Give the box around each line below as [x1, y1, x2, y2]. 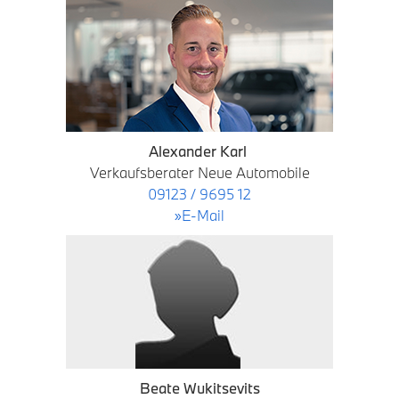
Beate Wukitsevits [139, 379, 260, 397]
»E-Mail [175, 206, 224, 224]
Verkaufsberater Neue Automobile [89, 163, 310, 182]
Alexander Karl [149, 142, 250, 160]
